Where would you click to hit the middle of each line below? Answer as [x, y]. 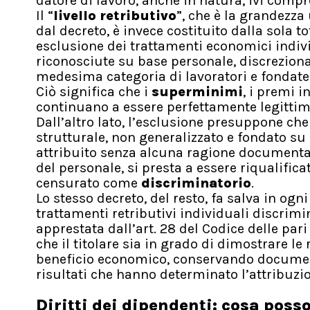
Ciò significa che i [94, 92]
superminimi [197, 92]
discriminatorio [196, 183]
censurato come [89, 183]
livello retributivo [115, 16]
